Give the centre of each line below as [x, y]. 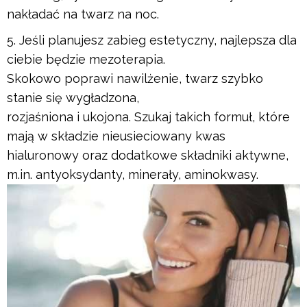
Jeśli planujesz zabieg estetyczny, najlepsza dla [158, 40]
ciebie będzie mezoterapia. [86, 59]
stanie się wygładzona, [73, 97]
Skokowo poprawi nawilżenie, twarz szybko [135, 78]
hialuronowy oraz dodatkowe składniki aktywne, [148, 155]
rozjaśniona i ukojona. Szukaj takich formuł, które [148, 116]
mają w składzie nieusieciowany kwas [116, 136]
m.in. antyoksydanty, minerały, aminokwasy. [133, 174]
